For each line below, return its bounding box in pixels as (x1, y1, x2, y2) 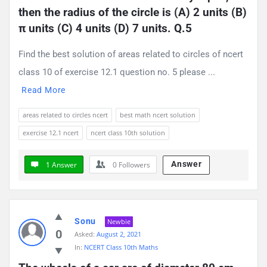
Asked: (74, 229, 95, 238)
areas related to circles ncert (23, 110, 108, 119)
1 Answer (46, 159, 77, 170)
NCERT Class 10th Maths (84, 242, 158, 252)
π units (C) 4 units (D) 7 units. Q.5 (18, 21, 192, 35)
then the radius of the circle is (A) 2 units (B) (18, 5, 247, 19)
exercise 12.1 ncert (23, 128, 79, 137)
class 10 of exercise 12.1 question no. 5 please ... (18, 66, 215, 77)
